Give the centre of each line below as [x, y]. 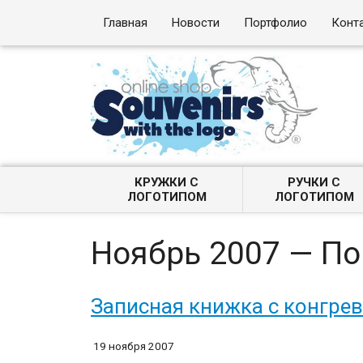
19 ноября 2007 [134, 346]
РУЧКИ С [314, 182]
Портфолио [276, 23]
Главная [126, 23]
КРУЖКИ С [167, 182]
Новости [196, 23]
